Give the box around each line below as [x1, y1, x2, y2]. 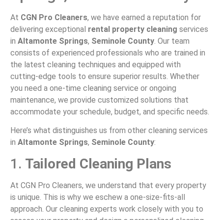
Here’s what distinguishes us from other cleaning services [10, 126, 208, 136]
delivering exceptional [10, 24, 88, 34]
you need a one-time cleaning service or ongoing [10, 83, 176, 93]
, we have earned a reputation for [87, 12, 201, 22]
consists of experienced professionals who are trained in [10, 48, 205, 57]
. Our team [154, 36, 190, 46]
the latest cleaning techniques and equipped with [10, 59, 181, 69]
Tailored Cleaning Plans [25, 155, 171, 172]
